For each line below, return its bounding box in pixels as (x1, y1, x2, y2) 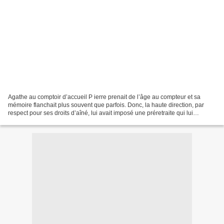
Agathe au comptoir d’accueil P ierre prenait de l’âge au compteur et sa (8, 93, 200, 100)
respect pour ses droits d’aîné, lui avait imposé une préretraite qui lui (8, 109, 193, 116)
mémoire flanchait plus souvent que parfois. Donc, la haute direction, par (8, 101, 204, 108)
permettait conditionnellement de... (8, 117, 101, 124)
